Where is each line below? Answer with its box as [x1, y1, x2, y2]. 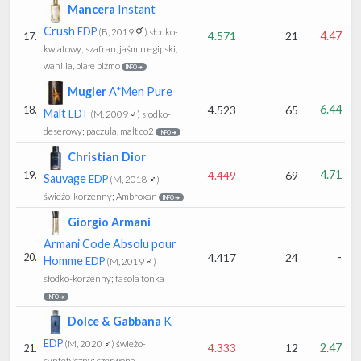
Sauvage [44, 171, 89, 185]
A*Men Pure [106, 84, 172, 98]
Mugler [68, 84, 106, 98]
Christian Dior [68, 149, 146, 164]
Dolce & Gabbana [68, 313, 161, 328]
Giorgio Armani [68, 214, 151, 229]
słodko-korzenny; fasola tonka [44, 272, 164, 284]
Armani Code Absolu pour [44, 236, 176, 251]
